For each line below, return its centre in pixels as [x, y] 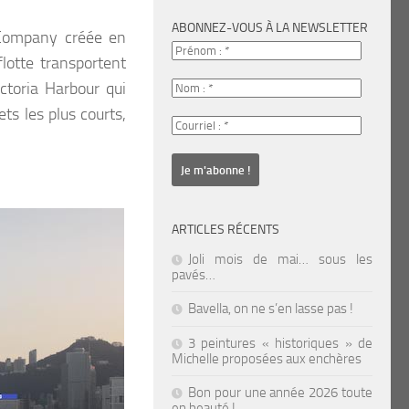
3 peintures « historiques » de [280, 344]
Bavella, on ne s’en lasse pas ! [271, 309]
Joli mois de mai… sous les [280, 260]
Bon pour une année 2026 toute [280, 393]
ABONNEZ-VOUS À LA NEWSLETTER [270, 28]
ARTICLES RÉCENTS [225, 230]
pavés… [194, 275]
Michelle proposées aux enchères [267, 359]
